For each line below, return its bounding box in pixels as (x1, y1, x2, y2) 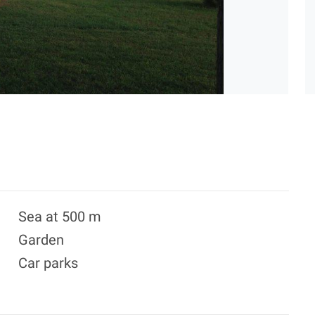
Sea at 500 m (18, 208, 101, 225)
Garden (18, 231, 64, 248)
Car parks (18, 255, 78, 271)
